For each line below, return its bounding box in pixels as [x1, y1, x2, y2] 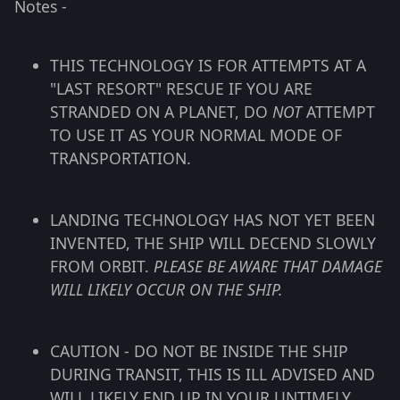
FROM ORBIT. [50, 254, 154, 277]
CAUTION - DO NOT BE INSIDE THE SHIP [50, 339, 348, 362]
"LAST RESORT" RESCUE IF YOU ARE [50, 77, 312, 99]
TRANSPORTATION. [50, 146, 191, 169]
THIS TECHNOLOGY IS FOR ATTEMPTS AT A [50, 54, 366, 76]
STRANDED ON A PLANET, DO [50, 100, 272, 122]
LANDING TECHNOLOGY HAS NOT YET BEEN [50, 208, 375, 230]
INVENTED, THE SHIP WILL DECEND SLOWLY [50, 231, 376, 254]
